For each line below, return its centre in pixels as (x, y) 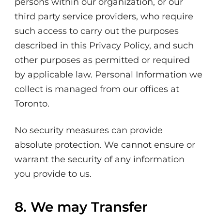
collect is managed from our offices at (97, 89)
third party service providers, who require (104, 16)
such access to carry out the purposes (97, 31)
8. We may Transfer (81, 207)
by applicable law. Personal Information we (108, 75)
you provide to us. (53, 174)
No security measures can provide (89, 130)
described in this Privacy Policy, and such (104, 46)
